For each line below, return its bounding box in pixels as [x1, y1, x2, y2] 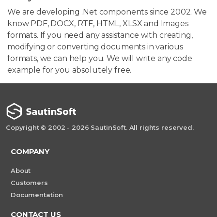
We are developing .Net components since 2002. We [7, 7, 207, 16]
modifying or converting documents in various [7, 42, 183, 51]
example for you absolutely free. [7, 65, 132, 75]
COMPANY [11, 147, 49, 156]
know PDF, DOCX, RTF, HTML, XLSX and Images [7, 18, 188, 28]
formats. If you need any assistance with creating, [7, 30, 193, 40]
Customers [11, 179, 48, 187]
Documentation [11, 191, 63, 199]
